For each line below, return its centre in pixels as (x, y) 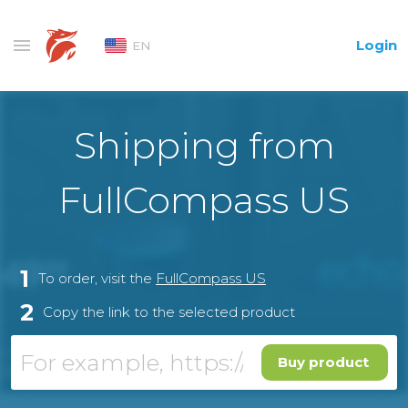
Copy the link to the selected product (169, 312)
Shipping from (204, 145)
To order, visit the (97, 278)
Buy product (323, 362)
